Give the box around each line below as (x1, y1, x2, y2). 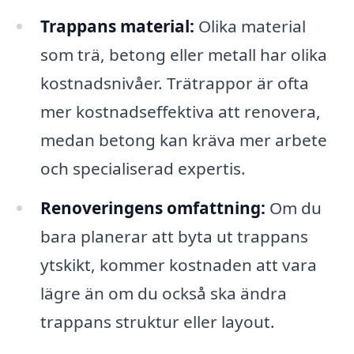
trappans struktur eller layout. (40, 311, 275, 333)
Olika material (194, 15, 306, 38)
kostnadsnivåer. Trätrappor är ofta (40, 72, 309, 95)
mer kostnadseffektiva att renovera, (40, 100, 321, 123)
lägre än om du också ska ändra (40, 282, 287, 305)
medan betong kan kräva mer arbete (40, 129, 327, 152)
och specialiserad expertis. (40, 157, 246, 180)
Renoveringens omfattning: (40, 197, 265, 220)
